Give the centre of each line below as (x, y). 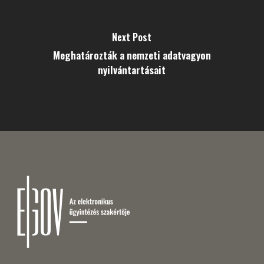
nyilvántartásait (132, 70)
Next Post (132, 37)
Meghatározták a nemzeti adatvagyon (132, 55)
